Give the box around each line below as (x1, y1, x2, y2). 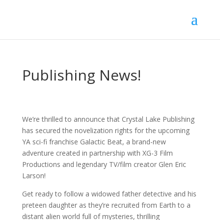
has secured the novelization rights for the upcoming (22, 126, 190, 135)
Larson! (22, 171, 46, 180)
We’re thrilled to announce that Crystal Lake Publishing (22, 114, 194, 124)
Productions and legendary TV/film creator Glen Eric (22, 160, 186, 169)
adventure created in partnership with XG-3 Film (22, 148, 173, 158)
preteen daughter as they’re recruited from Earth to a (22, 200, 191, 210)
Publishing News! (22, 65, 141, 85)
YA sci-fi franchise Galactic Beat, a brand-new (22, 137, 166, 146)
